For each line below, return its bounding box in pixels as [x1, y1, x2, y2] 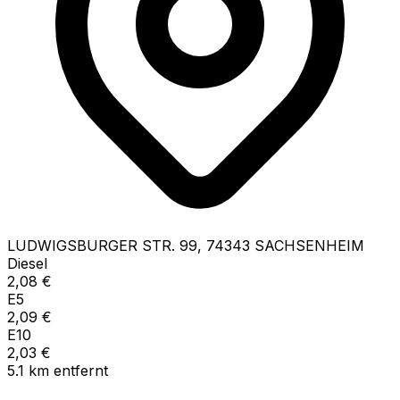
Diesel [7, 254, 47, 272]
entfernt [54, 361, 108, 379]
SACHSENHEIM [254, 236, 364, 254]
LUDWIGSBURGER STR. [7, 236, 175, 254]
